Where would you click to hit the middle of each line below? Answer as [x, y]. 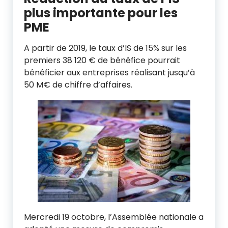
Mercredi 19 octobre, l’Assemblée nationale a [114, 217]
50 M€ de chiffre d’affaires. [78, 85]
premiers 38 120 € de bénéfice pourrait [102, 60]
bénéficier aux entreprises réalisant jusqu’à [109, 73]
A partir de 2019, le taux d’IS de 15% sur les [105, 48]
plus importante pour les [101, 13]
